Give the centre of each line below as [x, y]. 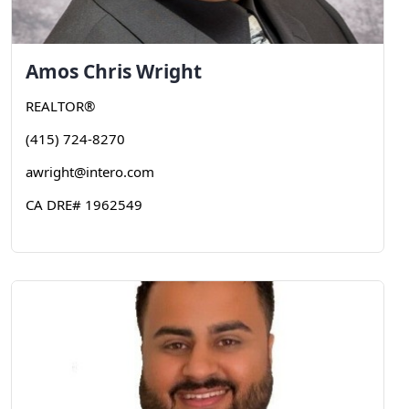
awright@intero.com [90, 172]
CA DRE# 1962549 [84, 204]
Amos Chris [81, 71]
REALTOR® [60, 106]
